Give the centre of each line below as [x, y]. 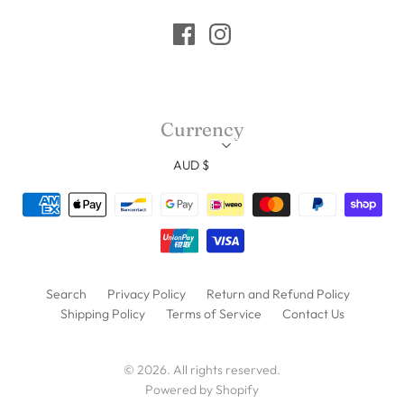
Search [66, 294]
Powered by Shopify [202, 389]
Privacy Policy [146, 294]
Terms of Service [213, 313]
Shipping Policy [102, 313]
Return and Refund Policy [278, 294]
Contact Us [313, 313]
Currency [202, 129]
